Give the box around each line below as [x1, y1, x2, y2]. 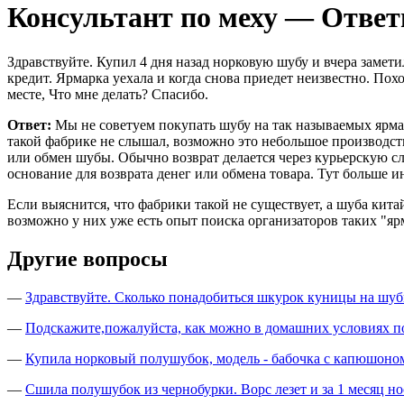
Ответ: [7, 116, 51, 133]
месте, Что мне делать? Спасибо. [7, 86, 208, 102]
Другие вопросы [7, 246, 168, 271]
